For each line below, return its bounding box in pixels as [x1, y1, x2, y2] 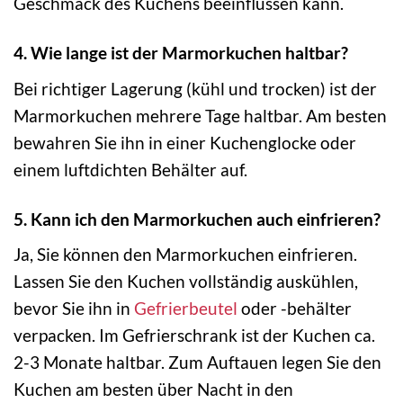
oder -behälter [237, 298, 352, 319]
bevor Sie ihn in [13, 298, 134, 319]
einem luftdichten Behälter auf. [13, 158, 247, 180]
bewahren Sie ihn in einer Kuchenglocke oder [13, 131, 356, 153]
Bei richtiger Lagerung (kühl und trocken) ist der [13, 77, 377, 99]
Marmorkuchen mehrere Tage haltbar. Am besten [13, 104, 387, 126]
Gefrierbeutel [134, 298, 237, 319]
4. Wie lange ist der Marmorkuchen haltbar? [13, 42, 348, 64]
